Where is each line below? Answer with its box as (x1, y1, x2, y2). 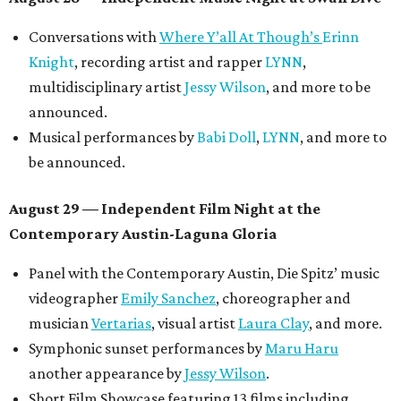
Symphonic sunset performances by (29, 339, 265, 357)
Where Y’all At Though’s (159, 28, 322, 46)
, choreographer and (216, 289, 351, 307)
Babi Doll (197, 128, 256, 146)
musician (29, 314, 91, 332)
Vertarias (91, 314, 151, 332)
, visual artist (151, 314, 238, 332)
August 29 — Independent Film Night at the (9, 200, 320, 218)
